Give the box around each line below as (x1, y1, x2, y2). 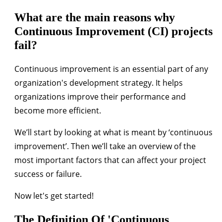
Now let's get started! (14, 190, 94, 201)
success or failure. (14, 168, 82, 179)
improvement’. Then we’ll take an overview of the (14, 140, 196, 152)
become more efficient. (14, 105, 101, 116)
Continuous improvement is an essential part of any (14, 63, 208, 74)
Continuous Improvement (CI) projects (14, 24, 213, 38)
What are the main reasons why (14, 10, 175, 24)
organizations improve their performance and (14, 91, 186, 102)
